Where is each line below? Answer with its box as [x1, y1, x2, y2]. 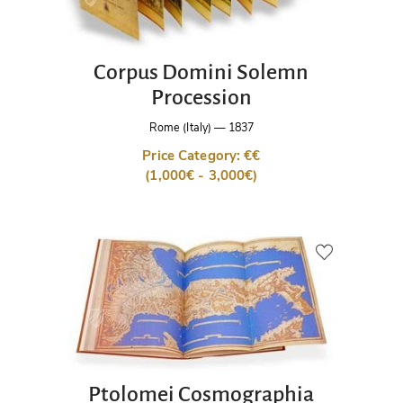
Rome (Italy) [148, 120, 212, 136]
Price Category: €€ [142, 147, 261, 166]
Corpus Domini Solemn [94, 59, 309, 84]
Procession [150, 85, 252, 109]
